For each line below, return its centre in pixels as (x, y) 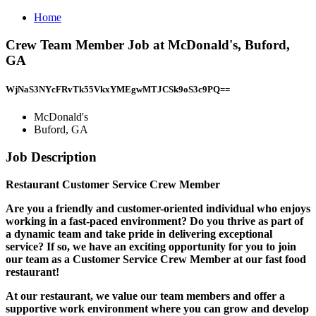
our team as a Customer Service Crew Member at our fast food (156, 259)
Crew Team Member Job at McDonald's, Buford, (148, 44)
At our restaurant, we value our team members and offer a (145, 296)
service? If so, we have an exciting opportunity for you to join (151, 246)
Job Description (51, 157)
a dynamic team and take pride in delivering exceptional (139, 233)
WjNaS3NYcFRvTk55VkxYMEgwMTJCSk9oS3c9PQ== (118, 89)
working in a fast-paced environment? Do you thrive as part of (154, 221)
